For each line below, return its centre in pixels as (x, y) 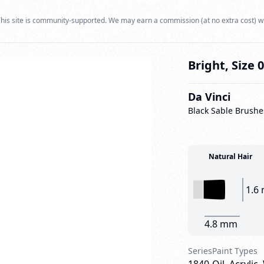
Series (200, 251)
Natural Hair (230, 156)
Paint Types (235, 251)
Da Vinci (209, 97)
